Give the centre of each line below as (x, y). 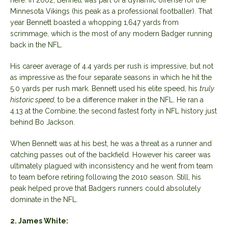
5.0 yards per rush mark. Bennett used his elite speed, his (105, 88)
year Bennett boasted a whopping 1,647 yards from (94, 22)
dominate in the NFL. (44, 199)
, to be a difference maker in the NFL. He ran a (129, 99)
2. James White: (39, 221)
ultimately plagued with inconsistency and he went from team (111, 166)
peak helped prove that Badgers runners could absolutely (106, 188)
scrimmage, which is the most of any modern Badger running (111, 33)
